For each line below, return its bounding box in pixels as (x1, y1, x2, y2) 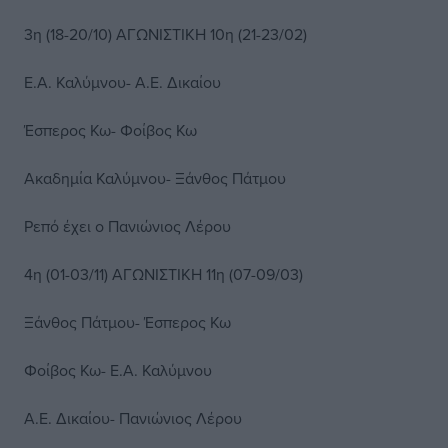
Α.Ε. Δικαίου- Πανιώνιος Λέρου (24, 407, 242, 429)
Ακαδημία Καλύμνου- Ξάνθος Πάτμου (24, 167, 286, 189)
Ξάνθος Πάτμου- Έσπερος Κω (24, 311, 231, 333)
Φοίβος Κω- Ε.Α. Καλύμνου (24, 359, 212, 381)
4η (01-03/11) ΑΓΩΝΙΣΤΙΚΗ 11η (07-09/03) (24, 263, 303, 285)
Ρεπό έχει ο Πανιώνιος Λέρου (24, 215, 231, 237)
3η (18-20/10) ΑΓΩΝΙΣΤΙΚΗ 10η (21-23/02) (24, 23, 307, 45)
